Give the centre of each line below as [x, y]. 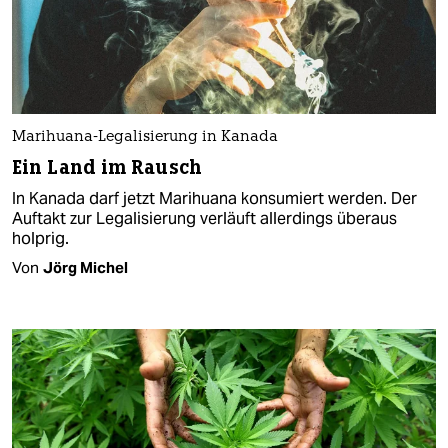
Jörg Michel [85, 267]
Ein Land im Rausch [107, 167]
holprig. [40, 238]
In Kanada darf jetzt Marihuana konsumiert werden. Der [214, 198]
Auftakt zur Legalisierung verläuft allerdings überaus [204, 218]
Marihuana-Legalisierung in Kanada [145, 137]
